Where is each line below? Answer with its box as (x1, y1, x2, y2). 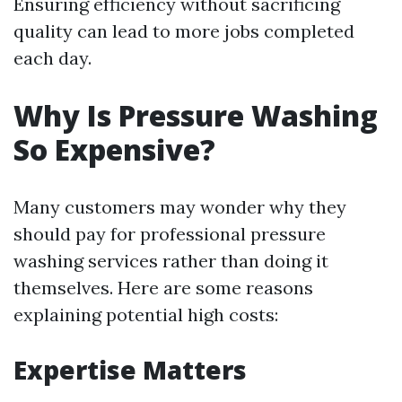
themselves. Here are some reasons (13, 276, 313, 299)
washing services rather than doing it (13, 249, 328, 272)
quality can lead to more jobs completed (13, 20, 354, 42)
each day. (13, 47, 92, 69)
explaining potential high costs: (13, 303, 278, 326)
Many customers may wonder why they (13, 196, 346, 218)
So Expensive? (13, 130, 215, 169)
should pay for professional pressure (13, 223, 326, 245)
